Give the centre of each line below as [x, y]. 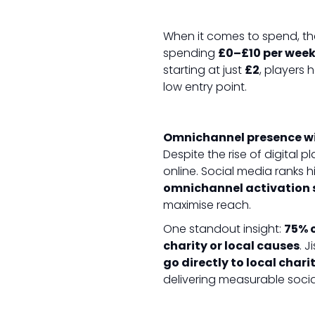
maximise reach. [207, 205]
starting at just [204, 70]
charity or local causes [231, 246]
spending [191, 53]
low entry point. [205, 87]
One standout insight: [224, 229]
